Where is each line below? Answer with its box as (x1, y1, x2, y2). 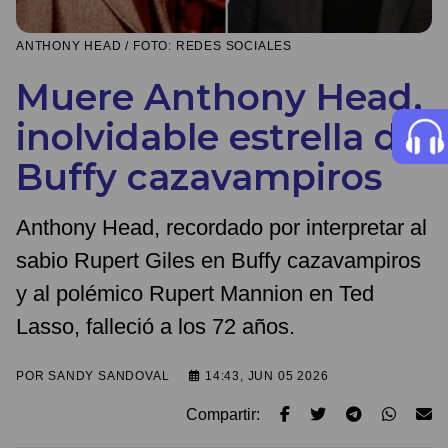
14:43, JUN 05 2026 (201, 369, 329, 384)
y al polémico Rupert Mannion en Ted (16, 281, 374, 307)
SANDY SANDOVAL (48, 369, 170, 384)
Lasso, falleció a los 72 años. (16, 314, 295, 340)
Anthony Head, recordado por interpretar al (16, 215, 427, 241)
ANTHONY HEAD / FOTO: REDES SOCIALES (16, 39, 292, 54)
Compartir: (186, 406, 260, 424)
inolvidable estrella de (16, 115, 421, 160)
